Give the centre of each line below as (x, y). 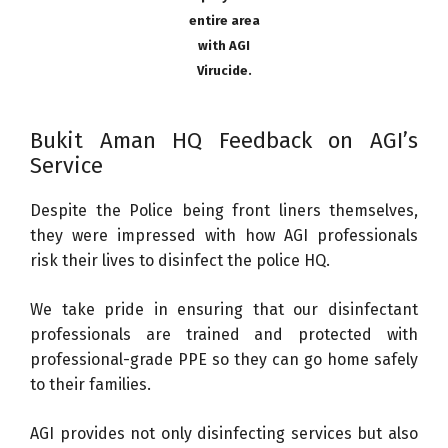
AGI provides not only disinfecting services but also (224, 433)
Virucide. (224, 70)
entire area (224, 20)
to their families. (90, 384)
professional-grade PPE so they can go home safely (224, 359)
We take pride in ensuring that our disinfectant (224, 309)
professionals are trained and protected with (224, 334)
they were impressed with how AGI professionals (224, 235)
